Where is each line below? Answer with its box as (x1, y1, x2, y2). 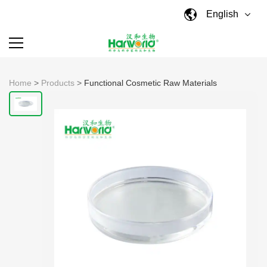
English (206, 9, 239, 19)
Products (41, 78, 74, 88)
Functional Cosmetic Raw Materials (84, 78, 217, 88)
